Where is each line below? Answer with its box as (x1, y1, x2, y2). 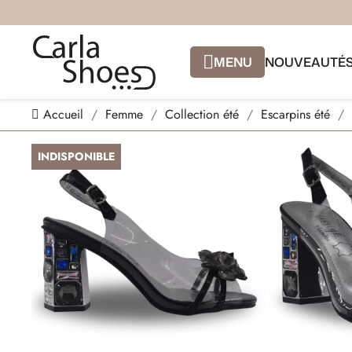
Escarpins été (261, 105, 331, 123)
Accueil (43, 105, 84, 123)
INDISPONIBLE (38, 148, 115, 164)
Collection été (165, 105, 240, 123)
